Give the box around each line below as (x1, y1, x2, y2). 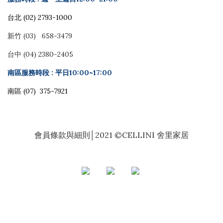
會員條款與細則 (34, 130, 90, 140)
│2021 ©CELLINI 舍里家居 (90, 130, 189, 140)
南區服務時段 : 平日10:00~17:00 (7, 68, 112, 78)
